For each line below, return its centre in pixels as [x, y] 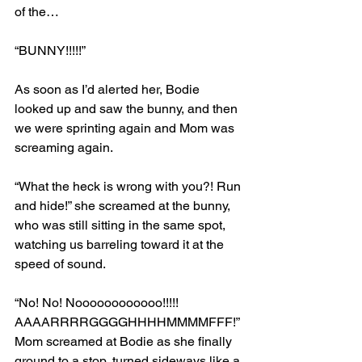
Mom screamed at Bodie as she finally [125, 341]
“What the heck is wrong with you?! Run [129, 186]
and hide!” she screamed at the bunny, [124, 206]
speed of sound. [60, 264]
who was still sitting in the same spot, [122, 225]
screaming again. [64, 147]
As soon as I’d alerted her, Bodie [109, 89]
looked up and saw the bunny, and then [128, 109]
